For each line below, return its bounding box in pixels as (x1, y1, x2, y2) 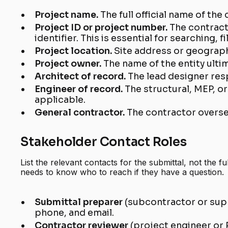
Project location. (35, 45, 115, 57)
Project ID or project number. (35, 22, 170, 34)
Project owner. (35, 58, 104, 70)
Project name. (35, 9, 101, 21)
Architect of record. (35, 71, 128, 82)
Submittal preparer (35, 196, 125, 208)
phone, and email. (35, 207, 115, 219)
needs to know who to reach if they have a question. (20, 167, 224, 178)
